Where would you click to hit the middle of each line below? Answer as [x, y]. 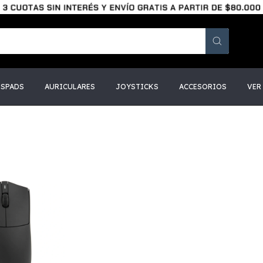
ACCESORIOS [203, 87]
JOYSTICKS [137, 87]
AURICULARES [70, 87]
